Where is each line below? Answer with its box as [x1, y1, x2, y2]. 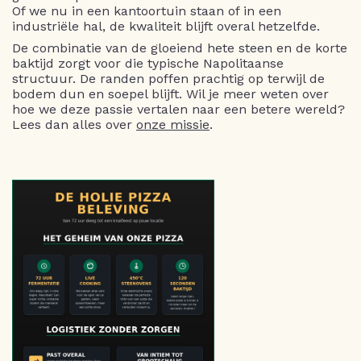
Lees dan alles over [12, 116, 136, 132]
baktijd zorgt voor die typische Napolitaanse [12, 55, 284, 71]
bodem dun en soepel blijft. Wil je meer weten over [12, 85, 329, 102]
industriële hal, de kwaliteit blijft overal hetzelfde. [12, 18, 320, 34]
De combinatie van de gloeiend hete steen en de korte [12, 39, 347, 56]
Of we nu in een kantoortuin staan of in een [12, 2, 281, 19]
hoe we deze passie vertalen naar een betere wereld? [12, 101, 345, 117]
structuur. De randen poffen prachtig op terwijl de [12, 70, 325, 86]
